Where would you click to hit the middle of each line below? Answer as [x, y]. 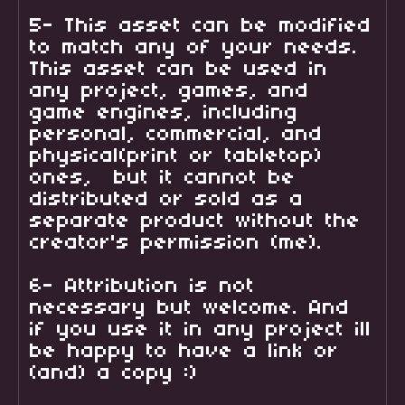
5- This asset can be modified [201, 26]
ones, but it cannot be [163, 178]
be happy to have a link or [184, 351]
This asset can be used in [179, 69]
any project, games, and [170, 91]
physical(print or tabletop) [176, 156]
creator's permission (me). [176, 243]
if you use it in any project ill [201, 330]
